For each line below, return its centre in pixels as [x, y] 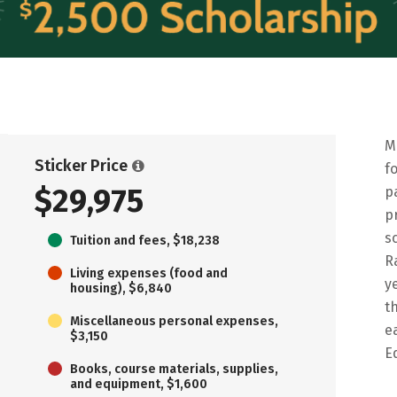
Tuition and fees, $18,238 [145, 240]
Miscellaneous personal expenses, [174, 321]
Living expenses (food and [149, 273]
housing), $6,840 [121, 288]
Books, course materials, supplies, [174, 369]
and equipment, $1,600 [139, 384]
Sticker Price [81, 165]
